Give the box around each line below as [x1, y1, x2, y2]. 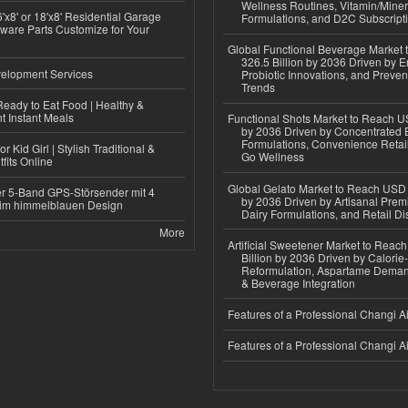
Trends [241, 79, 275, 96]
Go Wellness [241, 148, 304, 165]
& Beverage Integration [241, 274, 355, 291]
